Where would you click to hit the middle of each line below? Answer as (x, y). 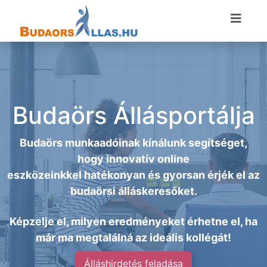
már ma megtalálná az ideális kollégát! (133, 237)
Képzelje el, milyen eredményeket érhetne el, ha (133, 221)
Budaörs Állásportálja (133, 115)
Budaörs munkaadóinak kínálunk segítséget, (133, 143)
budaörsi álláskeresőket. (133, 191)
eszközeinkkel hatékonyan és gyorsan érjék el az (133, 175)
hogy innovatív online (133, 159)
